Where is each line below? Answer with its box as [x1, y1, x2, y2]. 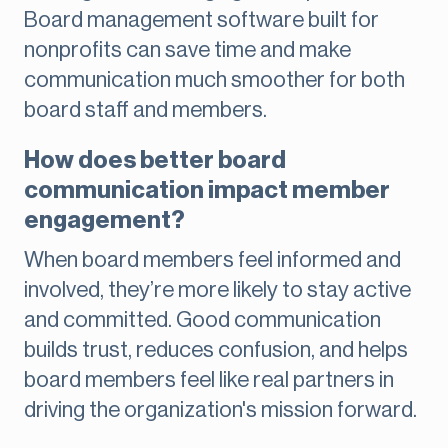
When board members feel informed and [24, 249, 401, 272]
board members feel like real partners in [24, 369, 394, 392]
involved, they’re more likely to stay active [24, 279, 411, 302]
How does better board [24, 148, 286, 173]
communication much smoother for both [24, 69, 405, 92]
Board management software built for [24, 9, 379, 32]
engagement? [24, 208, 185, 233]
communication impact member [24, 178, 390, 203]
